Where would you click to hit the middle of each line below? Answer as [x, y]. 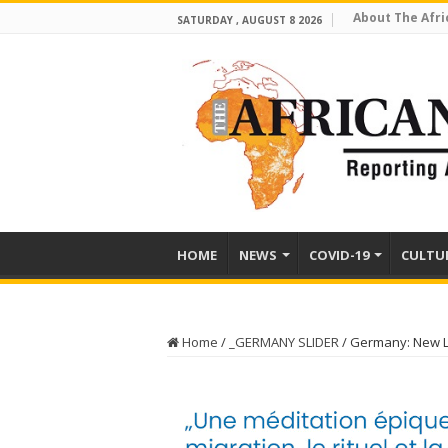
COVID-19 [339, 255]
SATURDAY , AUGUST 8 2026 [249, 20]
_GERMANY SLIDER [284, 342]
